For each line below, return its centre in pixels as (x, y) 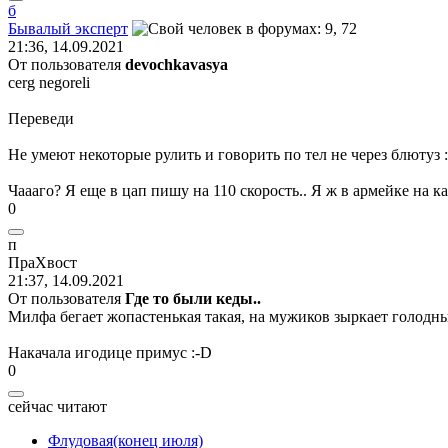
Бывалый (39, 28)
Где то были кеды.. (193, 298)
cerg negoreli (49, 82)
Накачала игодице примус (99, 352)
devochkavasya (176, 64)
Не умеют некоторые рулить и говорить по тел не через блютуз (226, 154)
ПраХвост (42, 262)
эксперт (101, 28)
